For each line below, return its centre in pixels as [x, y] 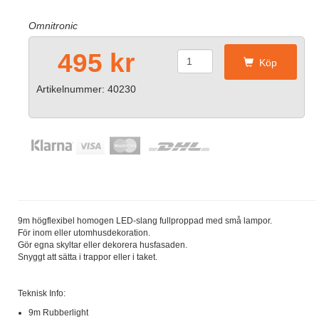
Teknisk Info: [42, 293]
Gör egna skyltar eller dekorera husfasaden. [103, 245]
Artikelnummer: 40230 [86, 89]
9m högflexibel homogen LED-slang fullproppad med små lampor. [145, 221]
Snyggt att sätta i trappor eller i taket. [88, 257]
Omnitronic [53, 26]
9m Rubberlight [58, 313]
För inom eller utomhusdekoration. [84, 233]
